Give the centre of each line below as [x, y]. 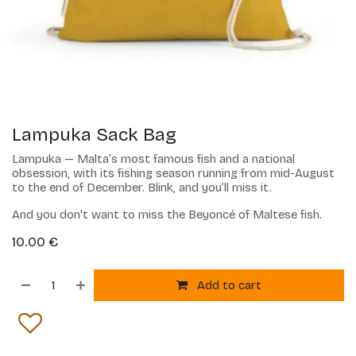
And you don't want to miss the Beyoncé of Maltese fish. [168, 215]
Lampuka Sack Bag [94, 135]
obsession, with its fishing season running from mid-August [173, 174]
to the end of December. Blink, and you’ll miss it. [142, 188]
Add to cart [228, 286]
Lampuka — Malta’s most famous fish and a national [153, 159]
